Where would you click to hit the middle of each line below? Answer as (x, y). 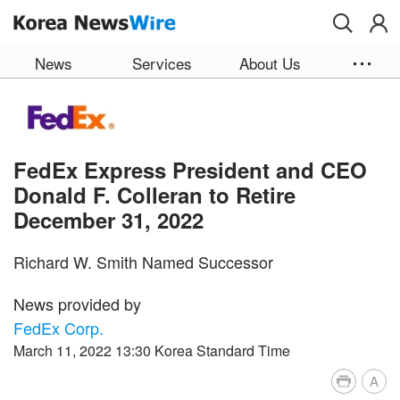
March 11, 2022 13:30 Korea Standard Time (152, 350)
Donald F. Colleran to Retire (154, 194)
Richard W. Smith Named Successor (143, 261)
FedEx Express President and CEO (190, 169)
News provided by (77, 303)
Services (162, 63)
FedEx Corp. (58, 327)
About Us (270, 63)
